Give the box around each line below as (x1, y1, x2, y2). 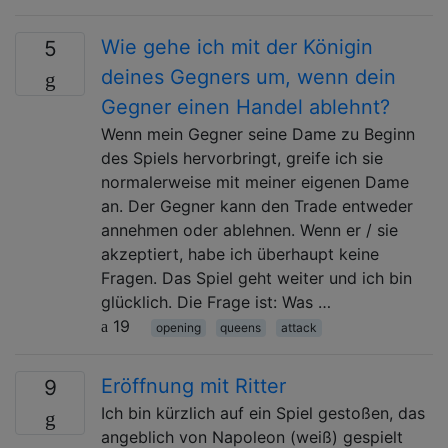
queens (220, 319, 262, 335)
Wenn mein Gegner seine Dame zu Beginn (101, 123, 415, 144)
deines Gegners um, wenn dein (101, 64, 396, 89)
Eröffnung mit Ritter (101, 373, 286, 398)
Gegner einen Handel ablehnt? (101, 94, 390, 119)
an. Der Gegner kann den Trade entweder (101, 195, 413, 216)
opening (155, 319, 201, 335)
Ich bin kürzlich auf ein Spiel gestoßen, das (101, 402, 425, 423)
